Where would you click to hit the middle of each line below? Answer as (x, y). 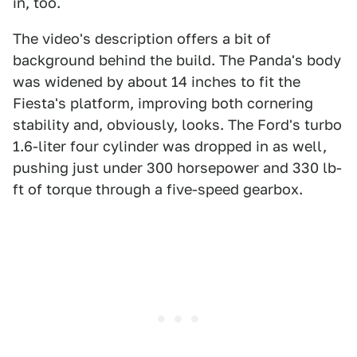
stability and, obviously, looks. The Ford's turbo (177, 124)
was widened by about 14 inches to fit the (157, 81)
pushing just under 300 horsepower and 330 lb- (177, 167)
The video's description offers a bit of (142, 38)
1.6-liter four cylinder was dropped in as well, (170, 146)
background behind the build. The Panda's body (177, 60)
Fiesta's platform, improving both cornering (163, 103)
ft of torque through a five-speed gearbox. (158, 189)
